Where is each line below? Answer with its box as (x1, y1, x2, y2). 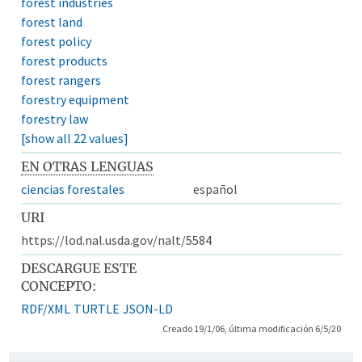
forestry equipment (21, 90, 130, 107)
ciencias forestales (21, 180, 125, 197)
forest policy (21, 32, 92, 49)
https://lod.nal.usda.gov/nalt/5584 (21, 231, 213, 248)
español (193, 180, 238, 197)
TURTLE (74, 300, 120, 317)
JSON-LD (123, 300, 174, 317)
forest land (21, 13, 83, 30)
